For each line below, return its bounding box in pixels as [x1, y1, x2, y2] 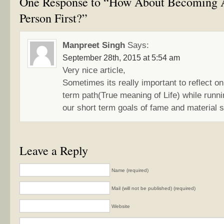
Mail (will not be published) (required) [111, 185, 195, 191]
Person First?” [19, 10, 87, 26]
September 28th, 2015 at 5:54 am [62, 53, 180, 62]
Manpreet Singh [62, 40, 125, 50]
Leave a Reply [19, 142, 88, 158]
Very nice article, [62, 65, 125, 75]
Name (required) [111, 167, 148, 173]
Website [111, 203, 130, 209]
